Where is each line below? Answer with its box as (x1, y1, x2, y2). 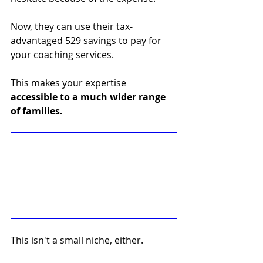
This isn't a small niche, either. (11, 233, 146, 247)
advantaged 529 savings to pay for (11, 34, 164, 48)
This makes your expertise (11, 76, 129, 90)
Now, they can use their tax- (11, 20, 133, 33)
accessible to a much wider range (11, 90, 168, 104)
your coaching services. (11, 48, 116, 62)
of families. (11, 104, 63, 118)
